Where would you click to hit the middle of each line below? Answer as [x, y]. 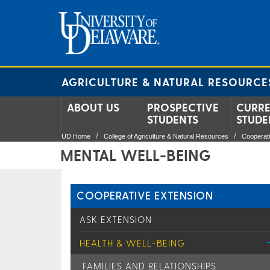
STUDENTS [173, 119]
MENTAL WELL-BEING [136, 155]
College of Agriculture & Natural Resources [166, 136]
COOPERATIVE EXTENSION [145, 195]
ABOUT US [93, 107]
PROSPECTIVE [183, 107]
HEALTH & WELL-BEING [132, 243]
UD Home [76, 136]
